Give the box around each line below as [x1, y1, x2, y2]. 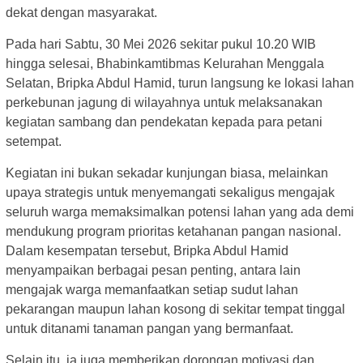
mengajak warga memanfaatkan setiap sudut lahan [6, 282, 298, 297]
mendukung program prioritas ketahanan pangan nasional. [6, 224, 341, 238]
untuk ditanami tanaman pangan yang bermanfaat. [6, 321, 293, 335]
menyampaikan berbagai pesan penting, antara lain [6, 263, 301, 277]
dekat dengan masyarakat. [6, 5, 157, 19]
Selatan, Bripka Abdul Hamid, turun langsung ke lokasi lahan [6, 75, 354, 90]
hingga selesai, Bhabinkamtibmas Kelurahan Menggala [6, 56, 324, 70]
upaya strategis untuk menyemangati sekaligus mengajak [6, 185, 335, 199]
